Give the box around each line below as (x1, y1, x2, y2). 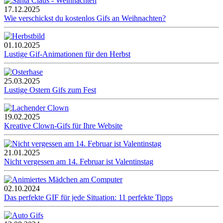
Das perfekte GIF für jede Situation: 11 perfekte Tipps (4, 193, 173, 202)
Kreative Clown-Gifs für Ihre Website (4, 121, 122, 130)
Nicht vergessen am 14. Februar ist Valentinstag (4, 157, 153, 166)
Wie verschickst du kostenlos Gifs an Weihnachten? (4, 14, 166, 23)
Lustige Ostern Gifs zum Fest (4, 86, 96, 95)
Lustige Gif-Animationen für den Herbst (4, 50, 130, 59)
